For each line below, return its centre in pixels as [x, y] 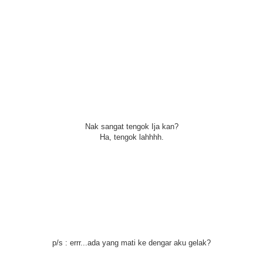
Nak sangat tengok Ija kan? [131, 127]
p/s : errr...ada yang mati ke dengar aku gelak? [131, 243]
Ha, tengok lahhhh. [131, 137]
